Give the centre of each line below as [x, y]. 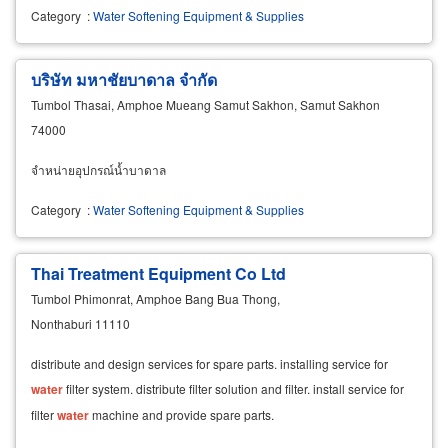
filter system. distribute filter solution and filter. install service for [233, 389]
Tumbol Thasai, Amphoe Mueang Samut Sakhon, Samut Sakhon [205, 105]
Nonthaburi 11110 [80, 324]
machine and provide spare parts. [181, 415]
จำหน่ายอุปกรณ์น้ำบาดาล [98, 170]
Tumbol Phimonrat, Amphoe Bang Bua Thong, [155, 299]
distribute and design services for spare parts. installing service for [209, 364]
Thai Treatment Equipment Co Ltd [158, 274]
